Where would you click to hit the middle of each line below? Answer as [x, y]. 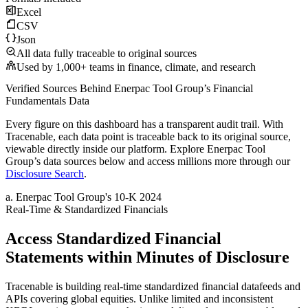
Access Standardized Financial [113, 239]
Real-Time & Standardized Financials [87, 210]
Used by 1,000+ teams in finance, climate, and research [136, 67]
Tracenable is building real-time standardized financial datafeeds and [153, 287]
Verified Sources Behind [60, 89]
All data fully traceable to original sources [107, 54]
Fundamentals [36, 101]
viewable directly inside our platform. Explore [106, 149]
